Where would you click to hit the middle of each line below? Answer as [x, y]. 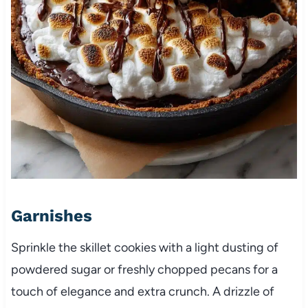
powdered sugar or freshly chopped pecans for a [144, 269]
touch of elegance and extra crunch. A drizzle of [142, 291]
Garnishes [51, 216]
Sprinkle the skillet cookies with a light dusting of [144, 247]
